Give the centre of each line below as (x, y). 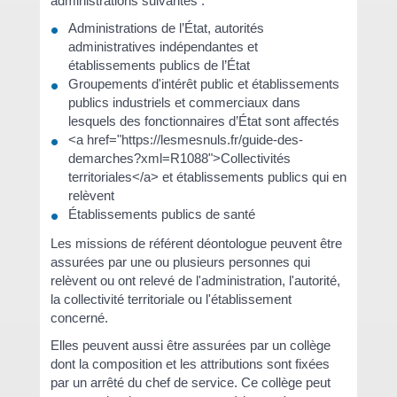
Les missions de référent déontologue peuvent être (196, 243)
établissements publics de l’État (159, 66)
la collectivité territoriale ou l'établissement (171, 299)
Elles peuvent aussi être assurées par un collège (190, 345)
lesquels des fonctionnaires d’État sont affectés (203, 121)
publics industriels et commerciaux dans (184, 103)
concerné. (79, 317)
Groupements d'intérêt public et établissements (203, 84)
